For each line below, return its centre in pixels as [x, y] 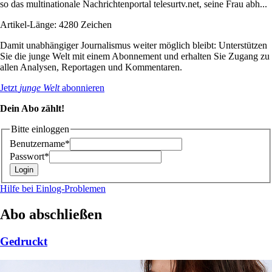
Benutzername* [40, 144]
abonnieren [82, 87]
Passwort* [29, 157]
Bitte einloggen [40, 129]
